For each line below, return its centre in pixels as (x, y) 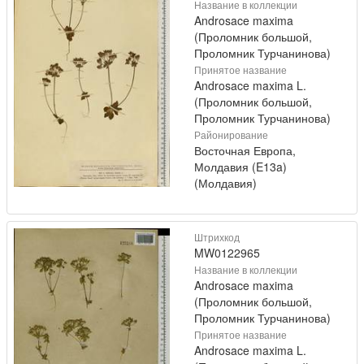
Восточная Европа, (245, 150)
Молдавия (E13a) (240, 166)
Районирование (231, 134)
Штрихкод (217, 236)
